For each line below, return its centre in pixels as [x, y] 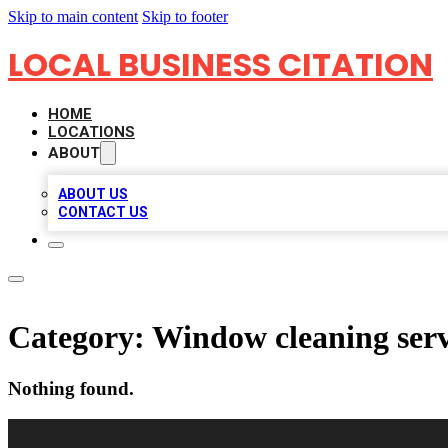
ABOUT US [93, 194]
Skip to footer [185, 16]
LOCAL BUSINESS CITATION [220, 64]
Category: [80, 337]
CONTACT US [103, 212]
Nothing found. [71, 388]
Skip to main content [73, 16]
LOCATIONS [91, 132]
